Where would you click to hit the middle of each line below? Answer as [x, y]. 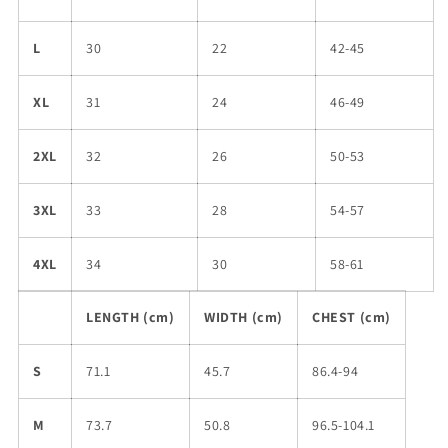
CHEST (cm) [351, 317]
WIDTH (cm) [243, 317]
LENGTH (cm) [130, 317]
